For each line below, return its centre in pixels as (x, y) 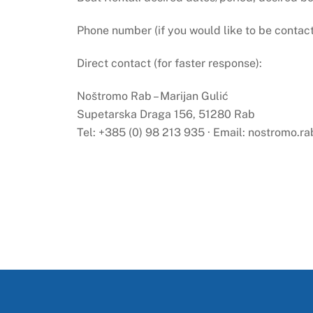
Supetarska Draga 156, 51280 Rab (166, 114)
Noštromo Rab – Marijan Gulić (152, 96)
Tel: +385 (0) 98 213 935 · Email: (162, 132)
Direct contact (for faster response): (169, 64)
